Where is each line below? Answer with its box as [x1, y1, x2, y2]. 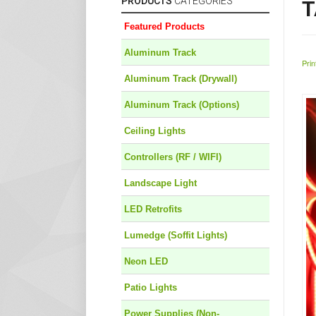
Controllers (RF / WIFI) [124, 152, 221, 163]
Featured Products [124, 21, 205, 32]
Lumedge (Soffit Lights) [124, 230, 227, 241]
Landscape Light [124, 178, 197, 189]
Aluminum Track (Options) [124, 99, 239, 111]
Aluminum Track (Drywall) [124, 73, 237, 85]
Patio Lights [124, 282, 177, 293]
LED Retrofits [124, 204, 182, 215]
